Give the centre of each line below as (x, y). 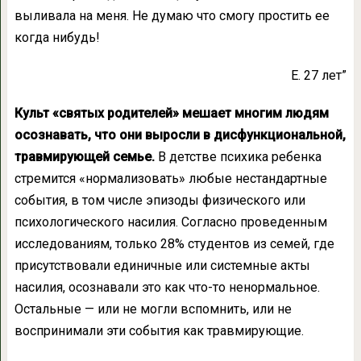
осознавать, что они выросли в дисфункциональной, (180, 135)
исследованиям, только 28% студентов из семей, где (174, 244)
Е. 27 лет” (319, 76)
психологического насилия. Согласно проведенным (170, 222)
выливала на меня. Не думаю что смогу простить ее (172, 16)
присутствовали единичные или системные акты (162, 266)
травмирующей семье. (84, 157)
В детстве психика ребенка (238, 157)
